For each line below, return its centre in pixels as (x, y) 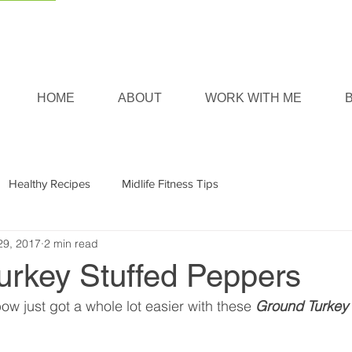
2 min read (71, 243)
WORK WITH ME (253, 98)
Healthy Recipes (49, 183)
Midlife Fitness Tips (170, 183)
